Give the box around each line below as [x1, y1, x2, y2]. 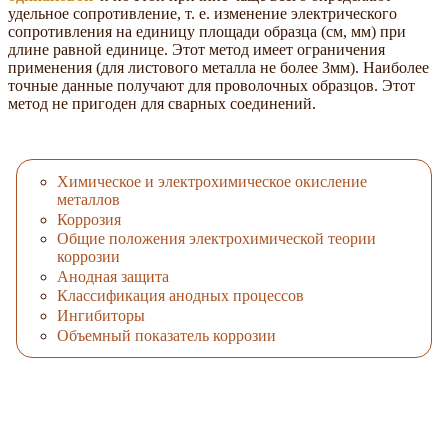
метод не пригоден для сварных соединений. [8, 94, 316, 112]
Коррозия [57, 210, 121, 228]
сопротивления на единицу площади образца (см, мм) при [8, 22, 406, 40]
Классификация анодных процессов [57, 287, 304, 305]
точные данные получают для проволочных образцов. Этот [8, 76, 415, 94]
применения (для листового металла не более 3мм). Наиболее [8, 58, 429, 76]
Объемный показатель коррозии [57, 326, 276, 344]
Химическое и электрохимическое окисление [57, 173, 367, 191]
